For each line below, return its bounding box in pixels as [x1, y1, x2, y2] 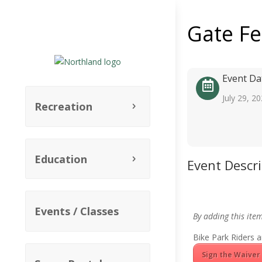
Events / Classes [35, 204, 119, 219]
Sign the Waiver [202, 250, 260, 260]
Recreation [35, 99, 92, 114]
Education [35, 151, 87, 166]
